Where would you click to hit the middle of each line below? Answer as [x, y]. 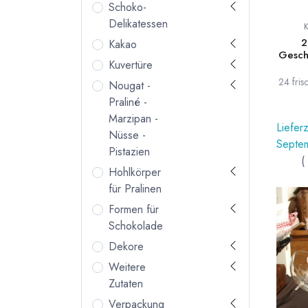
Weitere [127, 267]
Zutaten [126, 284]
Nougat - [130, 86]
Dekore [126, 247]
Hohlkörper [135, 173]
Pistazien [129, 152]
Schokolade [136, 226]
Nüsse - [127, 135]
